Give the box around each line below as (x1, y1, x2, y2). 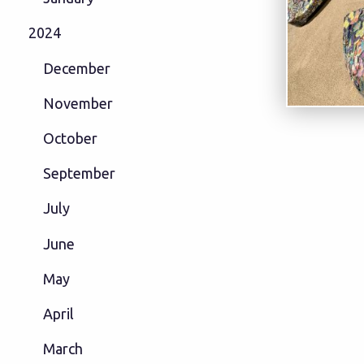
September (42, 165, 115, 182)
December (42, 59, 110, 76)
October (42, 130, 97, 147)
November (42, 94, 113, 111)
